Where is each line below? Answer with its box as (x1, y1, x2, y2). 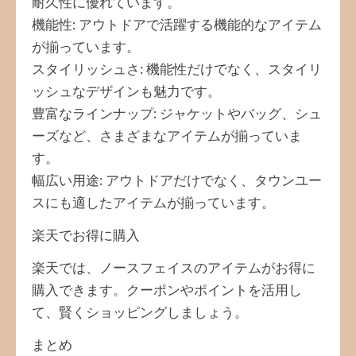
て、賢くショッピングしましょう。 (32, 306, 248, 319)
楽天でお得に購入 (32, 229, 140, 242)
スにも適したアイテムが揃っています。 (32, 196, 275, 210)
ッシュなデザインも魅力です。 (32, 85, 221, 99)
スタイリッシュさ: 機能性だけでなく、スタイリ (32, 63, 322, 76)
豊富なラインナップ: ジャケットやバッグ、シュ (32, 107, 322, 121)
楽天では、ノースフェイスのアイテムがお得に (32, 261, 315, 275)
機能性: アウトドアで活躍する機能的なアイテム (32, 18, 322, 32)
